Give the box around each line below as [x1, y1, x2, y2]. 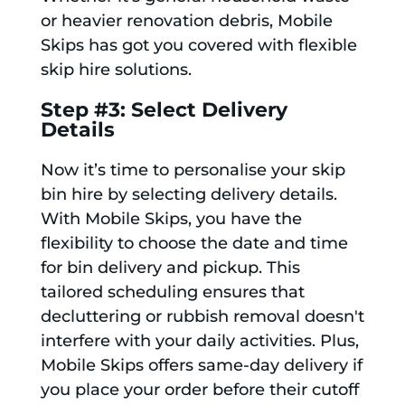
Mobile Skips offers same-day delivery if [40, 355, 363, 376]
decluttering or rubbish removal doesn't [40, 306, 364, 327]
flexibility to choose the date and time [40, 233, 348, 254]
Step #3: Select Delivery [40, 98, 287, 123]
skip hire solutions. [40, 60, 192, 80]
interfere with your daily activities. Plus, [40, 331, 359, 352]
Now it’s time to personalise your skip [40, 160, 345, 181]
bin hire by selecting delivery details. [40, 184, 337, 205]
